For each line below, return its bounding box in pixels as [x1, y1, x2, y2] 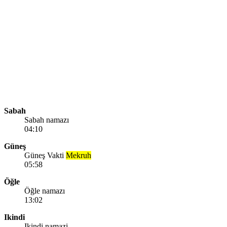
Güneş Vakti [24, 150, 66, 160]
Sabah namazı [24, 115, 69, 124]
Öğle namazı [24, 186, 65, 195]
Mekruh [66, 150, 91, 160]
